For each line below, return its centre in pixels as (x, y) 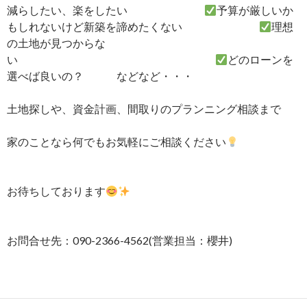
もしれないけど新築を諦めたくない (133, 27)
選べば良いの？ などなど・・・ (133, 76)
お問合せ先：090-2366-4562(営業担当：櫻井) (120, 241)
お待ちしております (56, 191)
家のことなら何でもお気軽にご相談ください (116, 142)
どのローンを (261, 60)
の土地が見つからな (56, 43)
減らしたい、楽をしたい (106, 10)
